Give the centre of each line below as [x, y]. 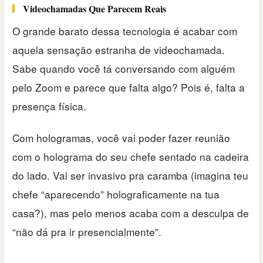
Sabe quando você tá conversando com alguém [124, 68]
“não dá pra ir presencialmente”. [87, 232]
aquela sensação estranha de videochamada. [119, 49]
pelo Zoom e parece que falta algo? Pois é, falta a [129, 87]
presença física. [49, 106]
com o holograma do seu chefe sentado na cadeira [131, 157]
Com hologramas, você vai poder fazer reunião [121, 138]
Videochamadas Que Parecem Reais [95, 8]
